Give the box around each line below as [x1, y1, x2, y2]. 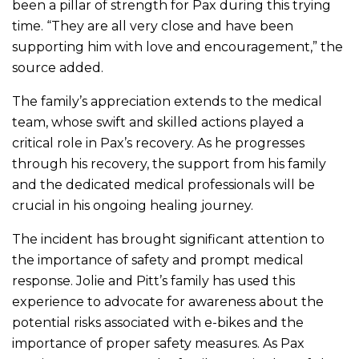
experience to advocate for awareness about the [12, 294, 324, 310]
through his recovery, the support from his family [12, 156, 326, 172]
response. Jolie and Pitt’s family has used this [12, 273, 295, 289]
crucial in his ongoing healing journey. [12, 198, 253, 214]
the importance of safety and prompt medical [12, 252, 304, 268]
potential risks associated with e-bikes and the [12, 315, 304, 331]
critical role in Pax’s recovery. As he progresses [12, 135, 305, 151]
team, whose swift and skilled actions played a [12, 115, 304, 131]
